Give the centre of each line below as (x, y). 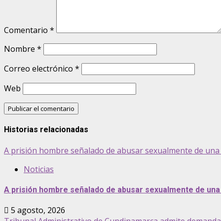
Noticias (39, 169)
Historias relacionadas (46, 130)
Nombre (20, 49)
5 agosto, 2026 (37, 210)
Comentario (27, 30)
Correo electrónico (39, 69)
